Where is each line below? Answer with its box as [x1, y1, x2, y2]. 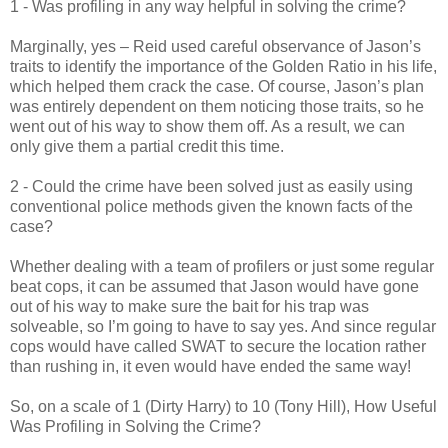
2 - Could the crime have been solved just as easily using [10, 177, 413, 195]
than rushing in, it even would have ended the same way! [10, 357, 411, 375]
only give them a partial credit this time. [10, 137, 284, 155]
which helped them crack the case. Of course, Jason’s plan [10, 77, 424, 95]
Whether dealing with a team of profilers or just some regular [10, 257, 434, 275]
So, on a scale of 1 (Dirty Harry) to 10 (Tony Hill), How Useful [10, 397, 437, 415]
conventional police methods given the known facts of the [10, 197, 413, 215]
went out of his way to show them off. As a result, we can [10, 117, 405, 135]
